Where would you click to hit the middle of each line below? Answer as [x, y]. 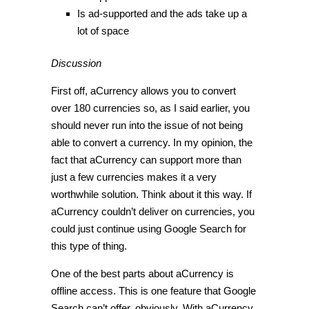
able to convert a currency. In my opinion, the [152, 143]
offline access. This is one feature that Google [153, 291]
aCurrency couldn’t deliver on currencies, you [153, 212]
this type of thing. [89, 246]
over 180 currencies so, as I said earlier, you [150, 108]
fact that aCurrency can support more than [146, 160]
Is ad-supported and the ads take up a [162, 13]
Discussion [76, 63]
